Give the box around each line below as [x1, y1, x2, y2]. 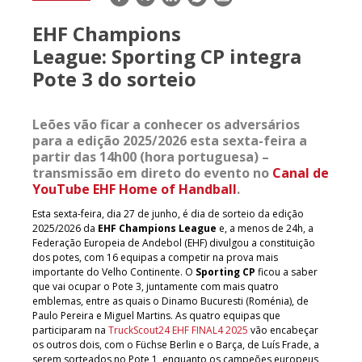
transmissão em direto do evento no [32, 163, 272, 182]
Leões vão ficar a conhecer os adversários [32, 115, 300, 133]
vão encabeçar [248, 322, 318, 337]
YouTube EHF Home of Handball [32, 179, 237, 198]
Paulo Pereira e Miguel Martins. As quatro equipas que [32, 308, 280, 322]
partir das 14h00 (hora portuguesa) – [32, 147, 269, 166]
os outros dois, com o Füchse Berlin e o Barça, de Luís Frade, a [32, 337, 319, 351]
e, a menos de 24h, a [217, 221, 314, 235]
